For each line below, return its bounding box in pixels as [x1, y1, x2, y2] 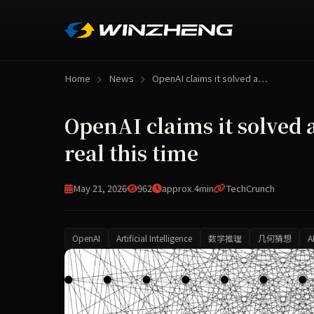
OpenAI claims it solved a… [151, 71, 268, 85]
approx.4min [162, 182, 214, 196]
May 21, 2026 [73, 182, 127, 196]
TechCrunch [226, 182, 275, 196]
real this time [64, 139, 198, 168]
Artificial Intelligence [116, 232, 193, 245]
